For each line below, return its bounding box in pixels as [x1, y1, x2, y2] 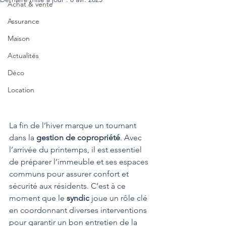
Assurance [8, 17, 39, 26]
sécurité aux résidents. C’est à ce [9, 181, 128, 191]
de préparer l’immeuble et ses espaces [9, 157, 150, 167]
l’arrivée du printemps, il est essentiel [9, 145, 144, 155]
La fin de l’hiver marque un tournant [9, 121, 138, 131]
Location [8, 85, 34, 94]
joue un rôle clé [89, 193, 149, 203]
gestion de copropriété [36, 133, 120, 143]
